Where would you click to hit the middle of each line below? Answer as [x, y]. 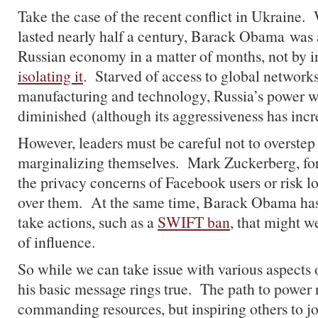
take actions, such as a [88, 222]
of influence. [56, 242]
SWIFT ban [194, 222]
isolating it [50, 76]
